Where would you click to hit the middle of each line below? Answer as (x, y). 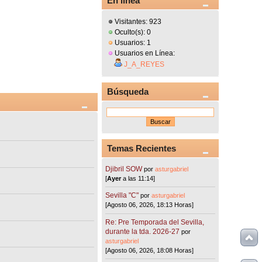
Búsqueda (128, 92)
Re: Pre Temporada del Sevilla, (155, 222)
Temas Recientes (142, 148)
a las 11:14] (138, 178)
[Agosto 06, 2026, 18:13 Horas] (150, 205)
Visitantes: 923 (137, 22)
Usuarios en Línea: (144, 54)
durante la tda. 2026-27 (143, 231)
